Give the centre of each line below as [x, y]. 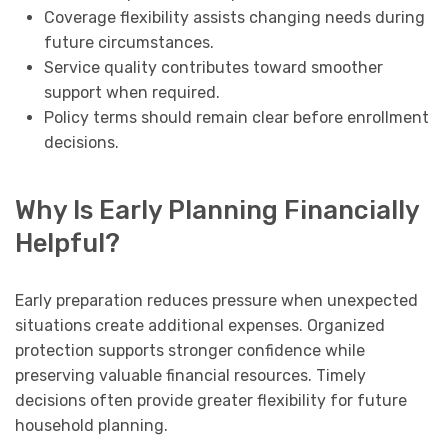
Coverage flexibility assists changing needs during [234, 18]
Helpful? [67, 242]
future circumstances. [128, 43]
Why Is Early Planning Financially [217, 209]
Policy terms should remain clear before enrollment [236, 118]
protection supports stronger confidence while [190, 350]
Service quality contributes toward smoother [213, 68]
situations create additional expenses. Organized [200, 325]
